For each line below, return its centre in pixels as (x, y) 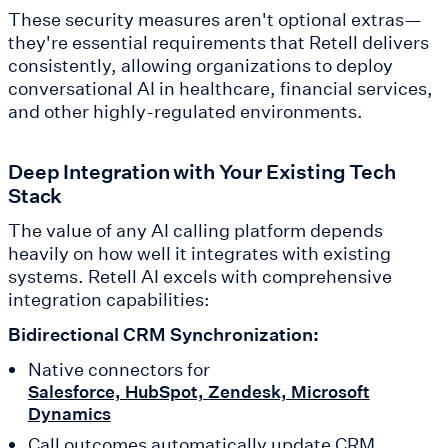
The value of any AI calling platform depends (195, 230)
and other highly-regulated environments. (185, 111)
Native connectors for (118, 369)
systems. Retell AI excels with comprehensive (200, 276)
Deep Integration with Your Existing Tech (202, 171)
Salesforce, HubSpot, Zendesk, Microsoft (198, 392)
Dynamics (69, 414)
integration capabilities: (109, 299)
